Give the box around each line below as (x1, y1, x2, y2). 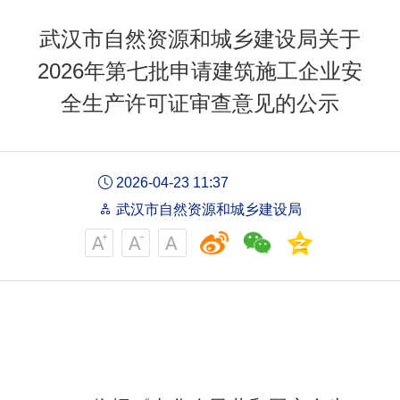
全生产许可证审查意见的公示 (61, 91, 339, 116)
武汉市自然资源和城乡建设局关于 (39, 27, 361, 52)
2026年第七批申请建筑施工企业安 (37, 59, 362, 84)
